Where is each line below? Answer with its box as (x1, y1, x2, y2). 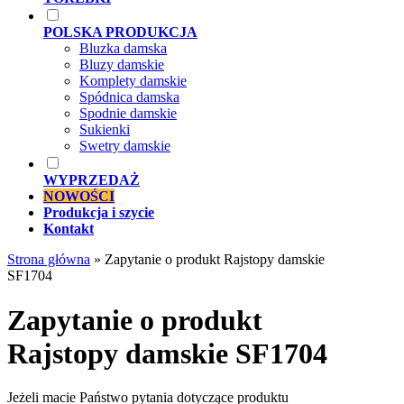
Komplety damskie (79, 73, 187, 89)
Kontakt (43, 221, 94, 237)
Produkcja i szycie (43, 205, 154, 221)
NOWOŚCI (43, 188, 115, 205)
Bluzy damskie (79, 57, 164, 73)
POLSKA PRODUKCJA (43, 24, 197, 41)
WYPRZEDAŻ (43, 172, 140, 188)
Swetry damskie (79, 138, 170, 154)
